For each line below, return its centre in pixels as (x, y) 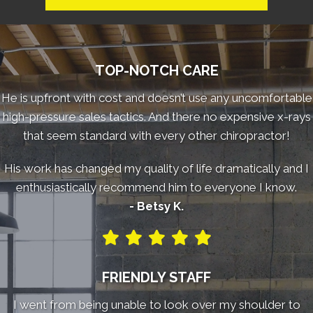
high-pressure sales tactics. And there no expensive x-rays (156, 117)
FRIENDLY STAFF (156, 278)
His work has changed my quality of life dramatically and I (156, 169)
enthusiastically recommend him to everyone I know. (156, 188)
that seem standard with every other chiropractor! (156, 136)
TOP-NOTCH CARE (156, 71)
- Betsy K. (156, 206)
